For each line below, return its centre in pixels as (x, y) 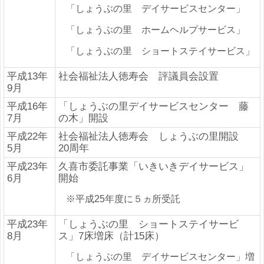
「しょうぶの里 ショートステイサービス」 (160, 51)
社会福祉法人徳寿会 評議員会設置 (138, 76)
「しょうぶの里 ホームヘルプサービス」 (156, 29)
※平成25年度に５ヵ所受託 (123, 199)
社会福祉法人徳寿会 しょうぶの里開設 (154, 136)
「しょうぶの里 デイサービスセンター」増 (160, 256)
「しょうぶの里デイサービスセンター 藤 (154, 106)
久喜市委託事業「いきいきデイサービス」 (154, 166)
